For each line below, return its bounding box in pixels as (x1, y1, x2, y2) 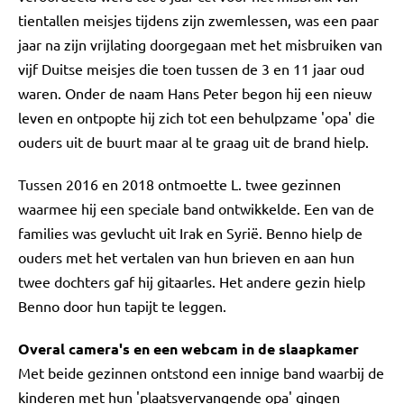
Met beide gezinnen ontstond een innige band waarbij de (18, 363, 384, 381)
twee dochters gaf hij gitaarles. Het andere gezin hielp (18, 272, 365, 290)
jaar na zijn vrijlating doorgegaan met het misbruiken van (18, 35, 382, 53)
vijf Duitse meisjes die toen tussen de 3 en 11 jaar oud (18, 60, 364, 78)
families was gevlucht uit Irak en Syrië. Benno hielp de (18, 224, 363, 242)
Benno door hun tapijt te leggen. (18, 297, 226, 315)
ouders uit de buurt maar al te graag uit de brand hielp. (18, 133, 369, 151)
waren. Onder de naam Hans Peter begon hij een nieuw (18, 84, 372, 102)
